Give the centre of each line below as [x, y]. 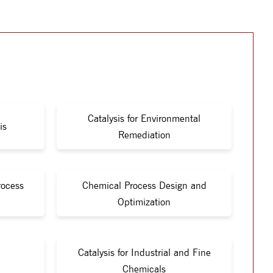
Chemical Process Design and [144, 185]
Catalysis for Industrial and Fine [144, 252]
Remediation [144, 135]
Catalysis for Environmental [144, 118]
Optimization [144, 202]
